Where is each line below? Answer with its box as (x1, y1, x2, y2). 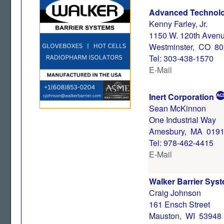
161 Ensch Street (149, 198, 210, 210)
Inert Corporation (149, 91, 214, 102)
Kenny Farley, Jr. (149, 18, 207, 29)
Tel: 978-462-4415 (149, 137, 213, 148)
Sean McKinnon (149, 102, 206, 114)
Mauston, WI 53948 (149, 210, 221, 221)
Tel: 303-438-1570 (149, 52, 213, 64)
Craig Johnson (149, 187, 201, 198)
